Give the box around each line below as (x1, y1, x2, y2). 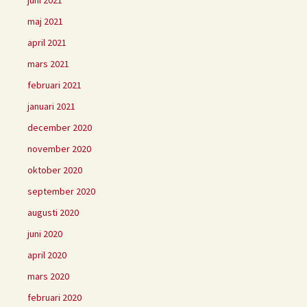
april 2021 (27, 36, 66, 49)
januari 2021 (27, 100, 75, 113)
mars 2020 (27, 270, 69, 283)
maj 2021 (27, 15, 63, 28)
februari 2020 (27, 291, 82, 304)
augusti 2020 (27, 206, 79, 219)
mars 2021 (27, 58, 69, 71)
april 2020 (27, 249, 66, 262)
